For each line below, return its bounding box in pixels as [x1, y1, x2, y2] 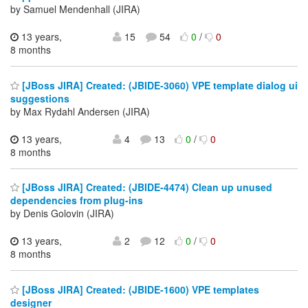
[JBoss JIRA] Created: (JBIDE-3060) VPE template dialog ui [19, 78, 298, 92]
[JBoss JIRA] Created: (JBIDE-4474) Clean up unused [19, 180, 272, 195]
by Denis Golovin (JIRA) [10, 206, 114, 221]
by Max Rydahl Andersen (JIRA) [10, 104, 150, 118]
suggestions [10, 91, 69, 105]
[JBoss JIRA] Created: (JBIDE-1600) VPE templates [19, 282, 259, 296]
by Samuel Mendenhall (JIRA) [10, 2, 140, 16]
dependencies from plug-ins [10, 193, 143, 208]
